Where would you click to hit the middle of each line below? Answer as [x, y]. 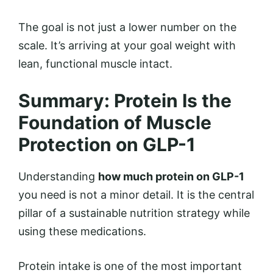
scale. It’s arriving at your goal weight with [127, 45]
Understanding [58, 176]
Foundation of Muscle [115, 122]
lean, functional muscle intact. [95, 63]
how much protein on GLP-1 [171, 176]
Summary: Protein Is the [125, 100]
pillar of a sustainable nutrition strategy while [134, 213]
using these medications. [82, 231]
